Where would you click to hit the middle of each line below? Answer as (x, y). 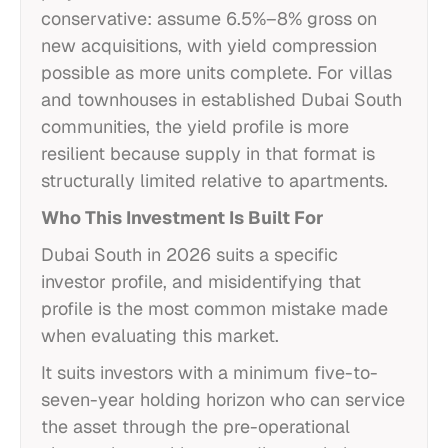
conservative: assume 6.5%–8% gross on (209, 18)
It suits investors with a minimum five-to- (209, 372)
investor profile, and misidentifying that (201, 281)
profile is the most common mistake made (214, 308)
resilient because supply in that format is (208, 153)
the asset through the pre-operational (195, 426)
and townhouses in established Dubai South (221, 99)
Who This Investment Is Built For (182, 217)
